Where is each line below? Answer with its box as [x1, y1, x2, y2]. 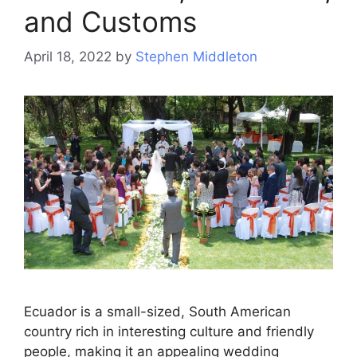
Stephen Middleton [135, 49, 257, 65]
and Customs [24, 4, 197, 38]
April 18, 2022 [24, 49, 112, 65]
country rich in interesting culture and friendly [24, 324, 314, 340]
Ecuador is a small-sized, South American [24, 304, 291, 320]
